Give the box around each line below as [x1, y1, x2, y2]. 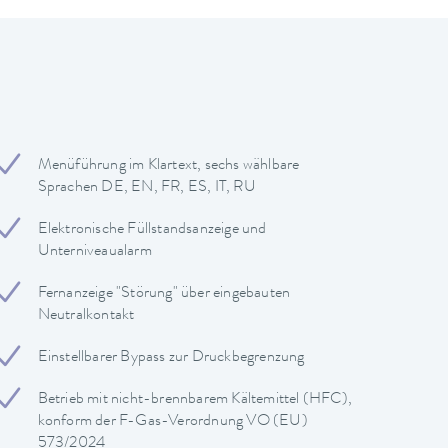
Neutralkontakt [37, 307, 135, 324]
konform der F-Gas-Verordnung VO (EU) [37, 413, 308, 430]
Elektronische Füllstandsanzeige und [37, 221, 267, 238]
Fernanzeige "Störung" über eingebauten [37, 285, 291, 302]
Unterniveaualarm [37, 243, 152, 260]
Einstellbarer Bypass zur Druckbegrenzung [37, 349, 305, 366]
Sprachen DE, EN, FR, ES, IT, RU [37, 179, 256, 196]
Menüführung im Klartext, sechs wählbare [37, 157, 300, 174]
